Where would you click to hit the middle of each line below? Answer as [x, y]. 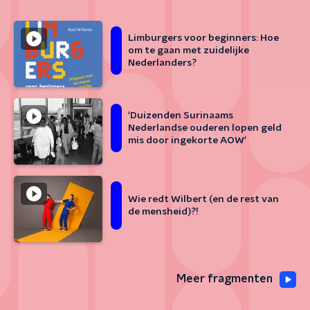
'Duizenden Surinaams [181, 116]
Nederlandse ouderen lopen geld [205, 128]
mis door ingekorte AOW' [187, 140]
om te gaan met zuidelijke [189, 51]
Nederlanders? [162, 63]
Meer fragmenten [225, 279]
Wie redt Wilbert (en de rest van [203, 199]
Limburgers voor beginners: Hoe [203, 38]
